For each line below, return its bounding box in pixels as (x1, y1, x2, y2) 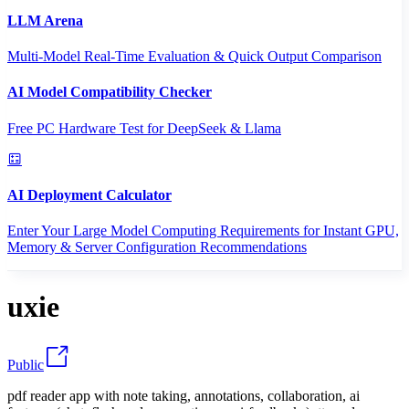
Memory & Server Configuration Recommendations (7, 239, 307, 256)
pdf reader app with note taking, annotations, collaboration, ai (7, 387, 360, 404)
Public (7, 356, 44, 372)
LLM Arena (7, 12, 83, 28)
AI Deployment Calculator (7, 186, 172, 203)
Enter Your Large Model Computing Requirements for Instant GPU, (7, 223, 399, 239)
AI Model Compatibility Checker (7, 84, 212, 100)
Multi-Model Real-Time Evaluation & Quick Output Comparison (7, 47, 382, 64)
